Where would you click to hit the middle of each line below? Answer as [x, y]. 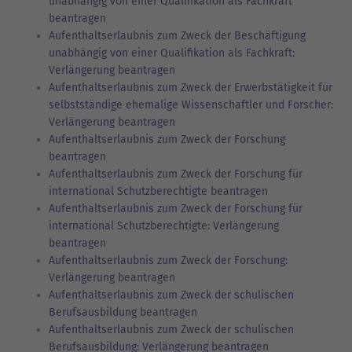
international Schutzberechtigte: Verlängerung [164, 225]
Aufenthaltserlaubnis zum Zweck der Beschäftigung [177, 35]
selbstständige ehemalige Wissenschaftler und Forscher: [191, 104]
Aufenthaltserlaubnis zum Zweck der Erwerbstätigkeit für [191, 87]
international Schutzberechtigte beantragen [158, 191]
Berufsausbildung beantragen [123, 312]
